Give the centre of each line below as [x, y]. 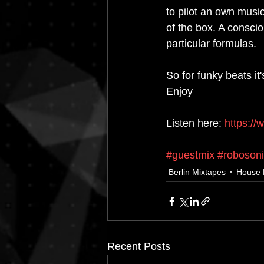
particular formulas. [213, 44]
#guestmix [190, 155]
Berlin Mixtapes [197, 172]
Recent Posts [139, 247]
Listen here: [195, 123]
